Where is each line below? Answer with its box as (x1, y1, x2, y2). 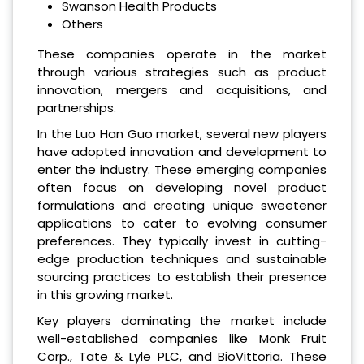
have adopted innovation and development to (37, 142, 327, 160)
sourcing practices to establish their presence (37, 267, 327, 285)
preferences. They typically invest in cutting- (37, 232, 327, 249)
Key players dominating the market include (37, 311, 327, 329)
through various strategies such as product (37, 63, 327, 80)
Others (61, 15, 103, 32)
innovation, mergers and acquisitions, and (37, 80, 327, 98)
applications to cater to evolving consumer (37, 214, 327, 232)
